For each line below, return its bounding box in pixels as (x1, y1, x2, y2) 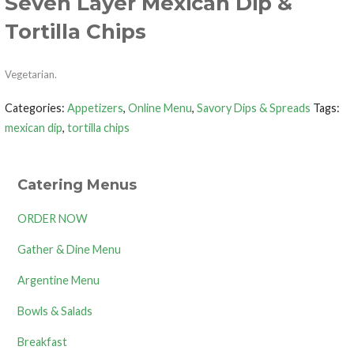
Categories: (5, 100, 68, 115)
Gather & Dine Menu (17, 242, 122, 256)
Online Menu (128, 100, 193, 115)
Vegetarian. (5, 68, 58, 81)
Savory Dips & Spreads (197, 100, 311, 115)
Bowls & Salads (17, 303, 93, 318)
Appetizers (67, 100, 124, 115)
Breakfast (17, 334, 68, 348)
